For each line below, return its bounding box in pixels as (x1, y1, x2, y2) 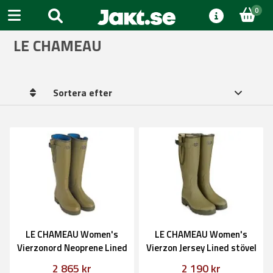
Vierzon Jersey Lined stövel (146, 241, 257, 255)
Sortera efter (52, 85, 112, 100)
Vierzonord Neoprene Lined (16, 241, 127, 255)
